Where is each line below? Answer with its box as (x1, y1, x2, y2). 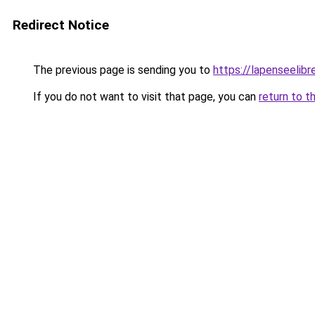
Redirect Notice (13, 17, 109, 33)
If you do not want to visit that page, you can (30, 90, 259, 103)
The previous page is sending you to (30, 63, 213, 77)
